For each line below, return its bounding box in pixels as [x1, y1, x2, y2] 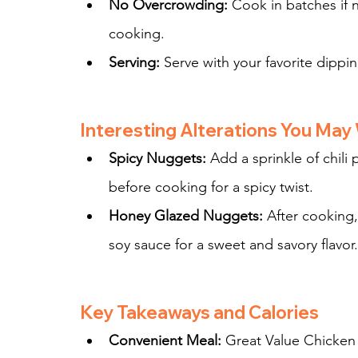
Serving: [109, 54, 160, 72]
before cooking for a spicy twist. [109, 178, 313, 197]
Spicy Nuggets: [109, 149, 206, 168]
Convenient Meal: [109, 332, 221, 350]
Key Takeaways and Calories [80, 301, 319, 324]
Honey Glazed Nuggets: [109, 207, 263, 225]
